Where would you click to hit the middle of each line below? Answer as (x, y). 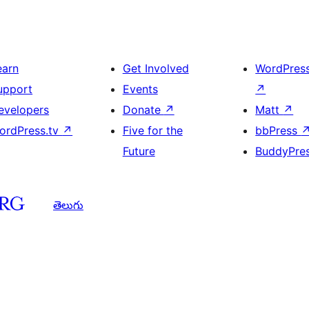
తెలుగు (68, 205)
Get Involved (156, 69)
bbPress (278, 131)
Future (139, 151)
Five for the (152, 131)
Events (140, 89)
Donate (143, 110)
